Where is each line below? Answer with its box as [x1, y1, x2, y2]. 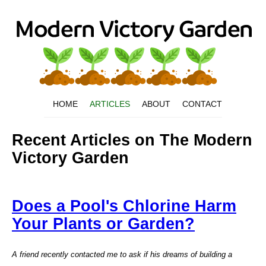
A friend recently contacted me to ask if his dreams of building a [12, 249, 232, 259]
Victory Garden [12, 149, 129, 167]
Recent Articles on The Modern [12, 131, 252, 150]
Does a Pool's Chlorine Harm [12, 197, 236, 215]
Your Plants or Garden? [12, 214, 195, 233]
